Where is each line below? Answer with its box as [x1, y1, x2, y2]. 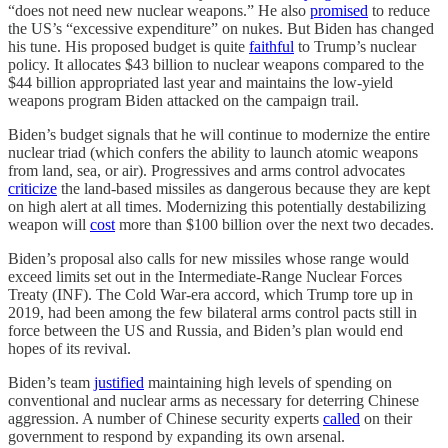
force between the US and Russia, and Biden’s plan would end [8, 321, 403, 339]
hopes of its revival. [8, 339, 135, 357]
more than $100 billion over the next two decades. [115, 215, 434, 233]
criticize [8, 179, 57, 197]
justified [94, 373, 144, 391]
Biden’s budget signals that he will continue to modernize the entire [8, 125, 430, 143]
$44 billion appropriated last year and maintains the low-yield [8, 73, 393, 91]
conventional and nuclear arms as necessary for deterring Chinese [8, 391, 419, 409]
